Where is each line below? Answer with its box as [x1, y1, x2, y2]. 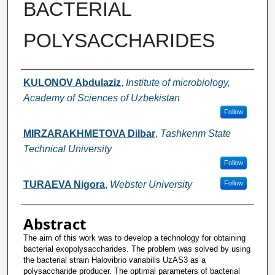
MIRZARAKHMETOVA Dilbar [23, 128, 155, 139]
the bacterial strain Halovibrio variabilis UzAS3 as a [23, 255, 206, 265]
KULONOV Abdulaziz [23, 77, 121, 88]
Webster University [109, 179, 192, 190]
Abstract [23, 213, 86, 234]
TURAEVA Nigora [23, 179, 105, 190]
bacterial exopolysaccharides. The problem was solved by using [23, 244, 250, 254]
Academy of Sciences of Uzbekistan [23, 92, 180, 103]
